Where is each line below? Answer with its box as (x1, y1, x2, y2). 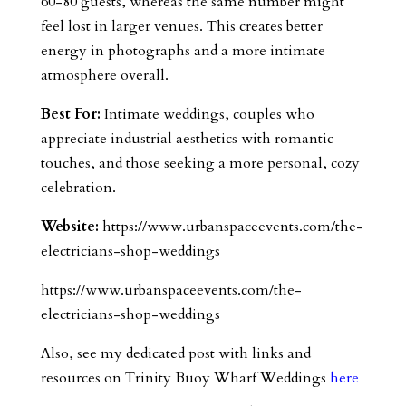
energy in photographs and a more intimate (40, 40, 325, 61)
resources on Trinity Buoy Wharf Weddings (40, 367, 330, 388)
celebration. (40, 177, 116, 198)
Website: (40, 216, 99, 237)
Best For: (40, 103, 101, 124)
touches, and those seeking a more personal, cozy (40, 152, 360, 173)
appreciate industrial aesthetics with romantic (40, 128, 333, 149)
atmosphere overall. (40, 64, 169, 85)
